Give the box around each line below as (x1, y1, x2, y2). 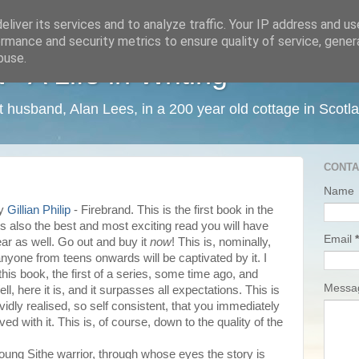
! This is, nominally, (171, 236, 271, 248)
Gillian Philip (7, 204, 71, 216)
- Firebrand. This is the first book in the (71, 204, 273, 216)
